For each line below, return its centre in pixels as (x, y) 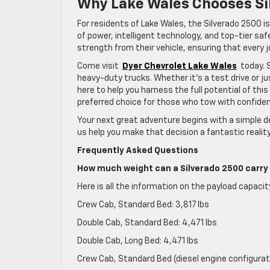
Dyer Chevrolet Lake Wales (179, 66)
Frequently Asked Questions (139, 150)
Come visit (99, 66)
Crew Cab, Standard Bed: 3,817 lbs (143, 205)
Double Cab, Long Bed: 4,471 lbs (138, 241)
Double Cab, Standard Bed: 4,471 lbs (147, 223)
